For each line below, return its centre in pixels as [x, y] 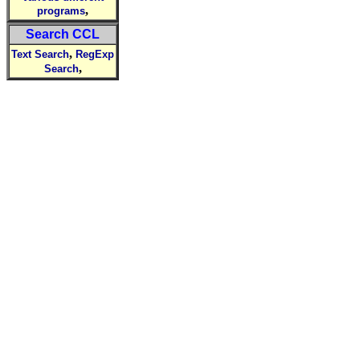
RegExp [95, 54]
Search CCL [63, 34]
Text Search [40, 54]
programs [61, 11]
